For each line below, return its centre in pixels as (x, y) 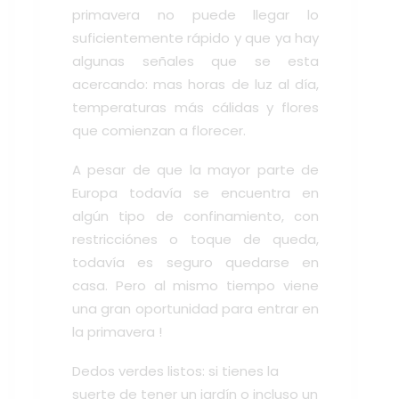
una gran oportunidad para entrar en (195, 308)
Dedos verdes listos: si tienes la (175, 370)
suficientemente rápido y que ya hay (195, 37)
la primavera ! (117, 331)
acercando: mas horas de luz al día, (195, 84)
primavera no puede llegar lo (195, 14)
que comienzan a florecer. (159, 130)
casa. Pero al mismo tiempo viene (195, 285)
